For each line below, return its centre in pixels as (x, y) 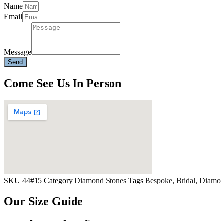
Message (18, 52)
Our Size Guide (43, 201)
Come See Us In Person (63, 84)
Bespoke (159, 181)
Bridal (186, 181)
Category (58, 181)
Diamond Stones (100, 181)
